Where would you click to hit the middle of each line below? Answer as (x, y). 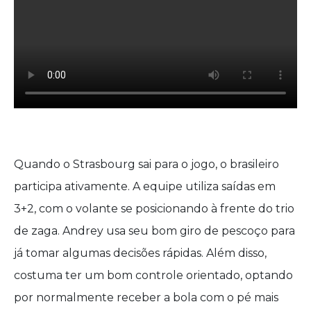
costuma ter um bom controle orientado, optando (153, 276)
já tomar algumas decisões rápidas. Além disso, (140, 253)
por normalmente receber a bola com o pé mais (146, 298)
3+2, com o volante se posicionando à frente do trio (154, 209)
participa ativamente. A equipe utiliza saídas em (145, 187)
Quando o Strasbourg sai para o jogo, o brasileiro (146, 165)
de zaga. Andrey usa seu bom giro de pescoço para (154, 231)
